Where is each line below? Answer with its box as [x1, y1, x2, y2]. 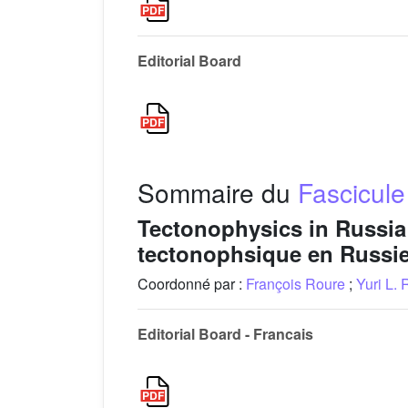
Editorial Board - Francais [138, 323, 313, 345]
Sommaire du [138, 174, 298, 211]
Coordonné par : [138, 273, 246, 295]
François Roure [246, 273, 345, 295]
